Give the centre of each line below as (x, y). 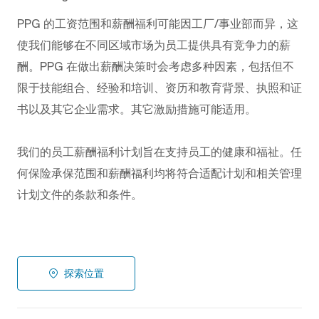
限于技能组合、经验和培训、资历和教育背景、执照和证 (159, 87)
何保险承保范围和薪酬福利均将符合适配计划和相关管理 (159, 173)
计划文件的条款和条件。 (80, 194)
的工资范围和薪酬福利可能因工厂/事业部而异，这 (171, 23)
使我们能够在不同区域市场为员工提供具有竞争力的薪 (154, 45)
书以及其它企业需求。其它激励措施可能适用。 (137, 109)
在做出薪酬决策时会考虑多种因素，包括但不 (180, 66)
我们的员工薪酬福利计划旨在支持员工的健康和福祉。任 (159, 151)
